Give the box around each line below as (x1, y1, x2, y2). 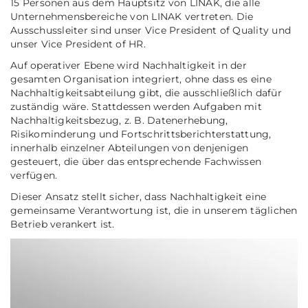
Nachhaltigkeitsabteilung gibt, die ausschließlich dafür (10, 87, 282, 99)
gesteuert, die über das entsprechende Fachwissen (10, 155, 261, 168)
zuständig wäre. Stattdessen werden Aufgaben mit (10, 100, 262, 113)
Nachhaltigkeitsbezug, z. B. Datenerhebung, (10, 114, 228, 126)
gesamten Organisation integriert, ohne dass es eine (10, 73, 272, 85)
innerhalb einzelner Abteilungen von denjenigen (10, 142, 249, 154)
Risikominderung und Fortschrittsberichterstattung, (10, 128, 272, 140)
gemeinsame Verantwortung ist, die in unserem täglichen (10, 204, 298, 217)
